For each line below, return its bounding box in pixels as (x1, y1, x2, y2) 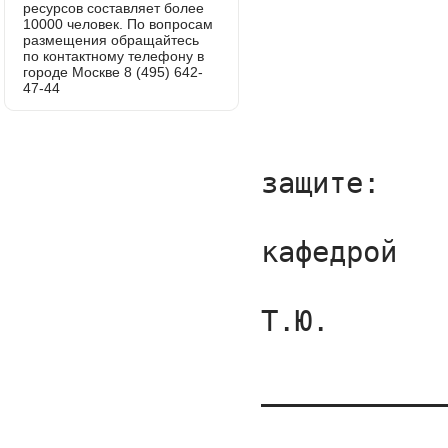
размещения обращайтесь (23, 32, 200, 48)
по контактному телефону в (23, 48, 205, 64)
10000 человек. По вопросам (23, 16, 214, 32)
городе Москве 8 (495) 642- (23, 64, 204, 80)
